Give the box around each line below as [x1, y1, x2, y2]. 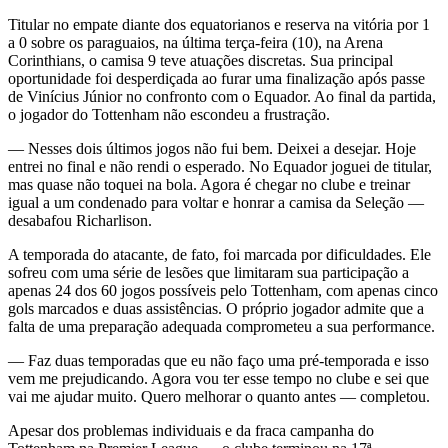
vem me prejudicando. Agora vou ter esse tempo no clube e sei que [8, 369, 429, 387]
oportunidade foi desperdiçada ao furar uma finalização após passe [8, 69, 425, 87]
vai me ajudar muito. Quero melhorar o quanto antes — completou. [8, 387, 430, 405]
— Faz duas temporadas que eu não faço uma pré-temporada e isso [8, 351, 429, 369]
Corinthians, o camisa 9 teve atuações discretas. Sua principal [8, 51, 393, 69]
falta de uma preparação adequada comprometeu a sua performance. [8, 317, 435, 335]
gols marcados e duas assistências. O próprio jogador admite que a [8, 299, 424, 317]
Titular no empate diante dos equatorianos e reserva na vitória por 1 [8, 15, 430, 33]
